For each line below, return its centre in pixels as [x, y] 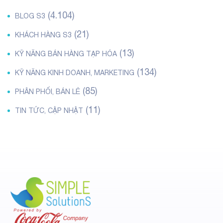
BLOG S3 [30, 16]
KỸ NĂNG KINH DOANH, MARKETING [75, 73]
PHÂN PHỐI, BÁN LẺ [48, 92]
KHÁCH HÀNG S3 [43, 35]
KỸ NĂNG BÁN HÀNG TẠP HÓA [66, 54]
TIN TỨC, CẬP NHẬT [49, 111]
